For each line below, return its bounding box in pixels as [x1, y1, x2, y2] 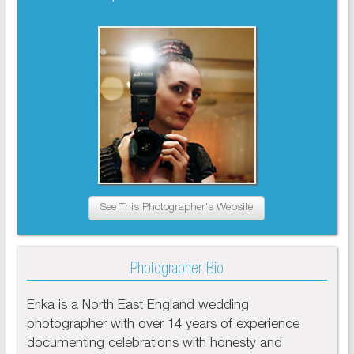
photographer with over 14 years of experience [26, 318, 299, 333]
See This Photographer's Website [100, 202, 254, 214]
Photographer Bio [130, 262, 224, 279]
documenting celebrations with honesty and [26, 337, 282, 352]
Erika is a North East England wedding [26, 299, 249, 314]
